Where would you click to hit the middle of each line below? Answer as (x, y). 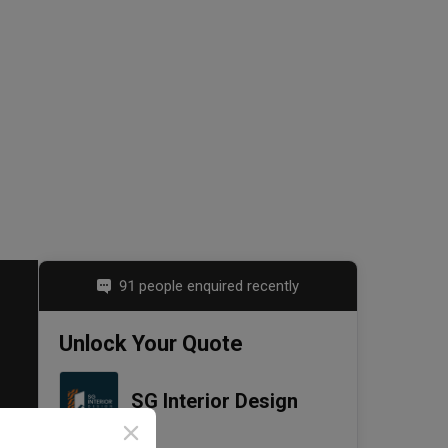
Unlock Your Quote (151, 344)
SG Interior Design (214, 401)
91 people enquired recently (209, 286)
